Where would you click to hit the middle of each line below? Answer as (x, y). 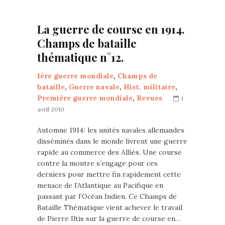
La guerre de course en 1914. (111, 29)
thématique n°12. (80, 57)
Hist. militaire (149, 87)
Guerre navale (94, 87)
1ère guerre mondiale (75, 76)
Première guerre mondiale (85, 98)
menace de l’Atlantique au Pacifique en (100, 185)
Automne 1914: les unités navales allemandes (111, 130)
